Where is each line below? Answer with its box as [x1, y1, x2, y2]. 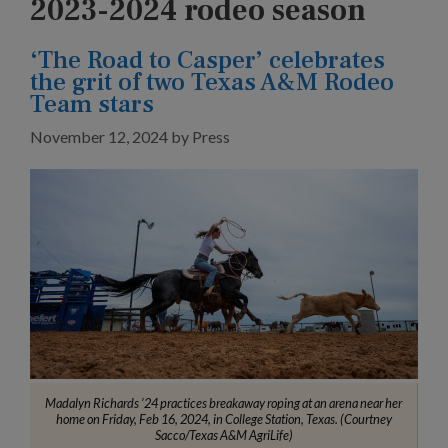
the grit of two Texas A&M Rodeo [30, 66, 394, 99]
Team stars [30, 88, 154, 121]
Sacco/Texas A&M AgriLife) [154, 426, 293, 443]
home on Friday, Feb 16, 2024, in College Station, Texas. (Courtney [55, 410, 392, 427]
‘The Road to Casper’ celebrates [30, 44, 385, 77]
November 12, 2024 [30, 127, 168, 147]
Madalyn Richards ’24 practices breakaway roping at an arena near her [45, 394, 402, 411]
